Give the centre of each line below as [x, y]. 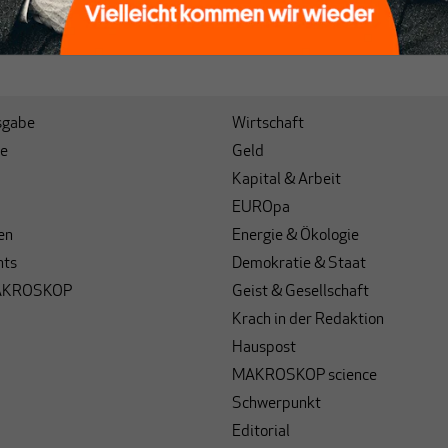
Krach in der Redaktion [308, 319]
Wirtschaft [268, 123]
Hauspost [264, 347]
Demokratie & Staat [299, 263]
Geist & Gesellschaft [300, 291]
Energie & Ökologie [295, 235]
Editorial [261, 431]
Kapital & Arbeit [286, 179]
